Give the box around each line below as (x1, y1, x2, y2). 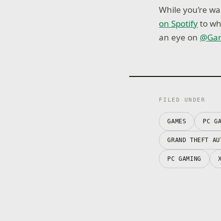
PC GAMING (167, 155, 201, 163)
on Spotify (159, 17, 198, 29)
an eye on (159, 31, 200, 43)
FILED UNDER (159, 97, 206, 104)
